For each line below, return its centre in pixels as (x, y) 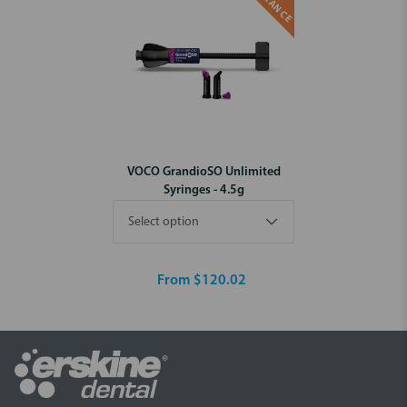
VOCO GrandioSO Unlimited (203, 172)
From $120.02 (202, 280)
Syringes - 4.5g (203, 190)
